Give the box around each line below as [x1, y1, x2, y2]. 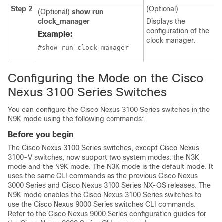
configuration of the [146, 27, 209, 35]
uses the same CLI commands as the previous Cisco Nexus [8, 172, 198, 180]
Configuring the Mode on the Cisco [8, 71, 203, 85]
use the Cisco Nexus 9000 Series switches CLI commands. [8, 200, 196, 208]
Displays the [146, 17, 185, 25]
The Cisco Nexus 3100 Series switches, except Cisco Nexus [8, 144, 199, 152]
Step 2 [11, 5, 32, 13]
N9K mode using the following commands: [8, 115, 144, 123]
